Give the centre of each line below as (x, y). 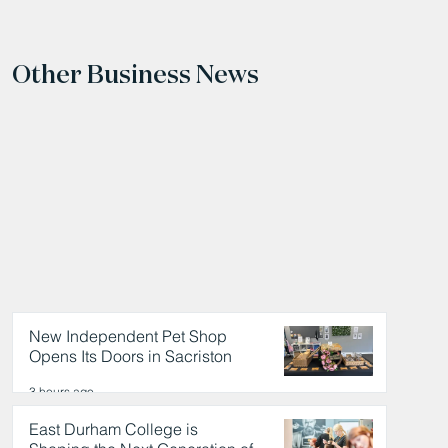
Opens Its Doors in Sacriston (130, 356)
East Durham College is (113, 429)
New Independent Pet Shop (127, 336)
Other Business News (135, 73)
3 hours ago (61, 391)
